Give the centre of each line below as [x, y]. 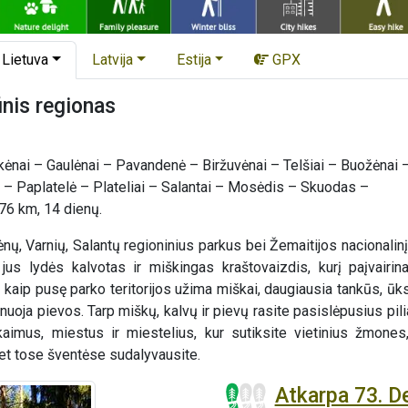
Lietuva [25, 59]
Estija [194, 59]
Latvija [112, 59]
